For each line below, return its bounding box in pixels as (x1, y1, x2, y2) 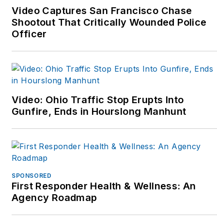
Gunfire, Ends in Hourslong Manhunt (12, 106, 186, 118)
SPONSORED (12, 172, 52, 180)
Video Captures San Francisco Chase (12, 5, 192, 17)
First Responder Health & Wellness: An (12, 180, 196, 192)
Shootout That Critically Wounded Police (12, 16, 207, 29)
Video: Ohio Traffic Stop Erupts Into (12, 94, 184, 106)
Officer (12, 28, 47, 40)
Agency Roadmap (12, 192, 97, 204)
